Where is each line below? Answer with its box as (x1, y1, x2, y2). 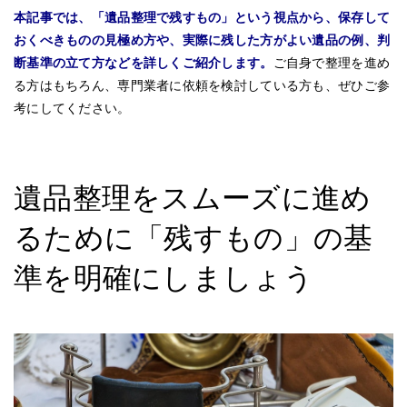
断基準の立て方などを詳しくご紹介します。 (14, 55, 273, 71)
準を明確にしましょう (14, 262, 313, 295)
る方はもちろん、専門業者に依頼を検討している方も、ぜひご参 (14, 78, 391, 94)
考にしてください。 (14, 101, 131, 116)
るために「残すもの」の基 (14, 222, 373, 255)
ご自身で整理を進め (273, 55, 391, 71)
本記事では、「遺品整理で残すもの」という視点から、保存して (14, 10, 391, 25)
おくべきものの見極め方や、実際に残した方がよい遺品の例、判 (14, 33, 391, 48)
